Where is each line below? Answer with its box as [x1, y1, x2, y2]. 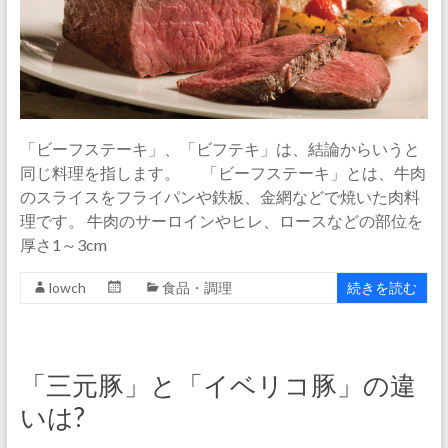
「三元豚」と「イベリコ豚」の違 [19, 369, 416, 402]
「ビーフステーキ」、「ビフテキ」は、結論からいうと [19, 139, 420, 159]
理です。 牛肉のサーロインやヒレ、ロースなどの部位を [19, 211, 423, 231]
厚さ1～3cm [19, 235, 107, 255]
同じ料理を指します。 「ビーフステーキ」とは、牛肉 [19, 163, 426, 183]
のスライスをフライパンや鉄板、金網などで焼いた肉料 [19, 187, 420, 207]
